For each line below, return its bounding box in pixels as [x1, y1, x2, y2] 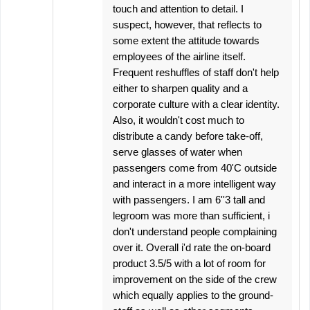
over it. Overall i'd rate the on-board [113, 241, 271, 253]
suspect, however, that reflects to [113, 19, 262, 30]
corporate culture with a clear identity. [113, 98, 280, 110]
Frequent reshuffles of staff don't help [113, 66, 279, 78]
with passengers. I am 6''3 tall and [113, 194, 265, 206]
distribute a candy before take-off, [113, 130, 263, 142]
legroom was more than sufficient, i [113, 210, 270, 221]
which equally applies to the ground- [113, 289, 273, 301]
